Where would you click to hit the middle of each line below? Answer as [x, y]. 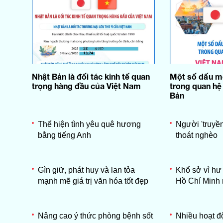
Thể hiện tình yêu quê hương [89, 124]
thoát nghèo [196, 135]
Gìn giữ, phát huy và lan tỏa [86, 170]
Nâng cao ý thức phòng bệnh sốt [95, 216]
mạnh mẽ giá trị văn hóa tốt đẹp [93, 181]
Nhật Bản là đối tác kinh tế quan [91, 76]
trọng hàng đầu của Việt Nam [86, 86]
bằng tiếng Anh [64, 135]
